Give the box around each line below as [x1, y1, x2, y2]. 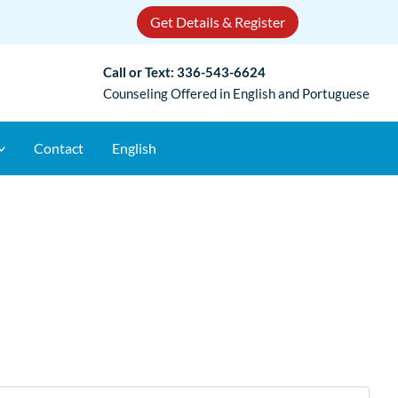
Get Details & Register [150, 13, 285, 30]
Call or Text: [103, 64, 177, 80]
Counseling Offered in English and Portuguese [103, 85, 370, 101]
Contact [34, 139, 84, 156]
